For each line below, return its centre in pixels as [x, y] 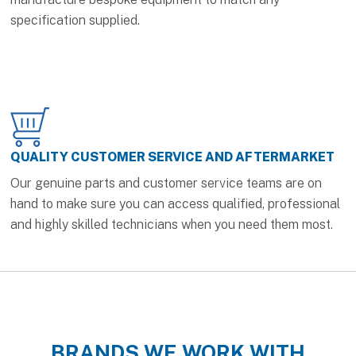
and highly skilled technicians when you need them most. [172, 224]
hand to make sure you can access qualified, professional [176, 203]
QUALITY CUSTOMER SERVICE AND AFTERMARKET [173, 157]
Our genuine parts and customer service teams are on [166, 183]
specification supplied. [75, 20]
